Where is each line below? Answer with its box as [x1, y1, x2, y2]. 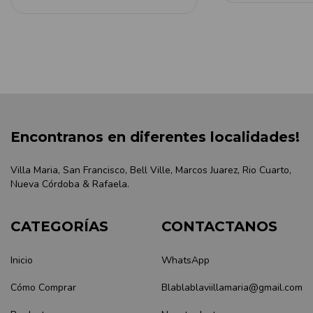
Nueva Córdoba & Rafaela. [10, 177, 129, 191]
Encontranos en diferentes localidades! [10, 128, 300, 145]
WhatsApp [161, 254, 210, 268]
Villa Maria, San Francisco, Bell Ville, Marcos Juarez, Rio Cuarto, [10, 163, 291, 177]
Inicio [10, 254, 33, 268]
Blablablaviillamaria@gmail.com [161, 281, 303, 295]
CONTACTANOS [161, 218, 277, 235]
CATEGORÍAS [10, 218, 108, 235]
